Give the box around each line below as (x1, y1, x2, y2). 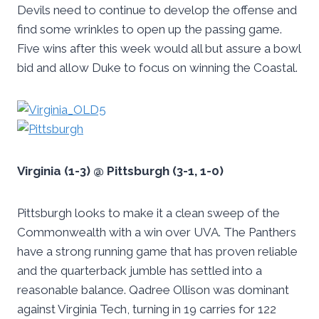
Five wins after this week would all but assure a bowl (17, 41, 300, 56)
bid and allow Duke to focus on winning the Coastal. (17, 61, 298, 75)
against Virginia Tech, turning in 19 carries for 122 (17, 302, 276, 317)
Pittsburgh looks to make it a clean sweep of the (17, 206, 280, 221)
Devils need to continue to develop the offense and (17, 3, 297, 18)
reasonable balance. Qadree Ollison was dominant (17, 283, 289, 298)
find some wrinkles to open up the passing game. (17, 22, 282, 37)
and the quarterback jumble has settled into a (17, 263, 262, 278)
